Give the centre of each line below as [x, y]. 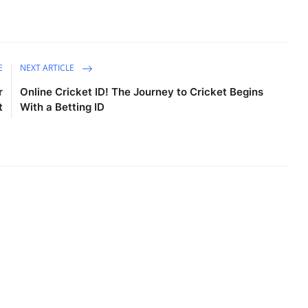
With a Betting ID [63, 107]
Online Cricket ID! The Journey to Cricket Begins [142, 92]
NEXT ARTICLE [48, 68]
